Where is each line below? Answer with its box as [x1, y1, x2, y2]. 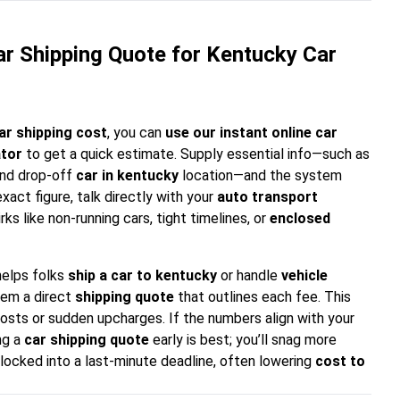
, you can [107, 124, 165, 141]
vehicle [281, 267, 328, 284]
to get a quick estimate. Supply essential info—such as [22, 146, 370, 162]
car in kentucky [76, 167, 179, 184]
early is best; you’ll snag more [149, 331, 337, 348]
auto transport [217, 188, 318, 205]
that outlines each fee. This [174, 288, 351, 305]
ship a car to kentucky [68, 267, 217, 284]
